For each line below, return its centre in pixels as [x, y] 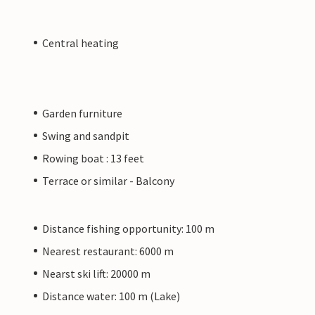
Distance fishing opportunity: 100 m [128, 228]
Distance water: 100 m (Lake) [111, 296]
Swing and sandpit [86, 135]
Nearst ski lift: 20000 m [96, 273]
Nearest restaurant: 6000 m [108, 251]
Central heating [81, 43]
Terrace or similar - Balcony [108, 180]
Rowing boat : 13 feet [93, 158]
